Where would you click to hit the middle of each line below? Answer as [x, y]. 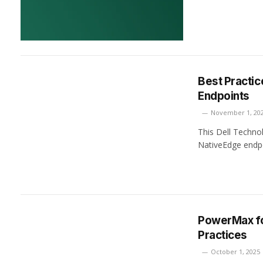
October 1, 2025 [236, 252]
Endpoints [224, 96]
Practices [222, 235]
